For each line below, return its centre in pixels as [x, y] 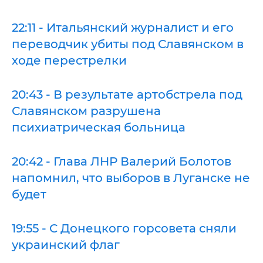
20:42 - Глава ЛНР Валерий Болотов [122, 161]
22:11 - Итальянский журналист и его [123, 28]
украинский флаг [66, 245]
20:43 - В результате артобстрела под [127, 95]
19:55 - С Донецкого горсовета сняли [124, 228]
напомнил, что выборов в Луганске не [131, 178]
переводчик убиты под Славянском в [128, 44]
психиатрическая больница [99, 127]
